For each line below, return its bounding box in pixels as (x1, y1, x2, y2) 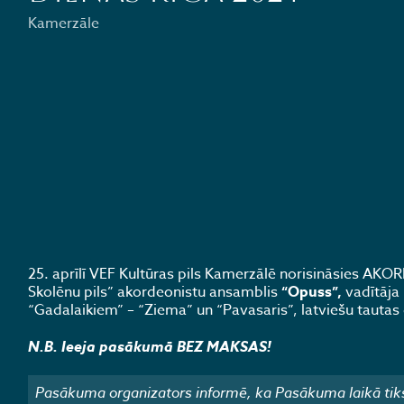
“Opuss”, (280, 281, 342, 304)
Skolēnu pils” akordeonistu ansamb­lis (27, 281, 281, 304)
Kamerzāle (27, 13, 99, 35)
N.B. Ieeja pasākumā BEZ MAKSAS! (27, 336, 271, 357)
